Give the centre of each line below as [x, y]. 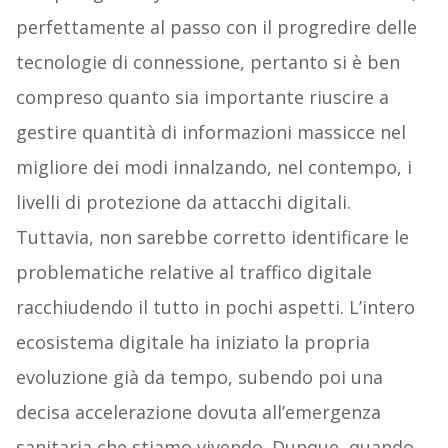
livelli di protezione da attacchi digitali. [183, 202]
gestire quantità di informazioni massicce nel [210, 132]
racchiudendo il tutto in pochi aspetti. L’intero [215, 307]
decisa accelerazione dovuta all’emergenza [198, 412]
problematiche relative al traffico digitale [193, 272]
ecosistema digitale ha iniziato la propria [192, 342]
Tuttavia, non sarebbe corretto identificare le [212, 237]
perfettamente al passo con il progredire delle [216, 27]
